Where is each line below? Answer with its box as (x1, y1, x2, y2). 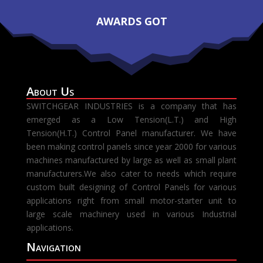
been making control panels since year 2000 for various (26, 141, 237, 153)
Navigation (26, 239, 81, 255)
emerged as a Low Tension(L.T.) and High (26, 114, 237, 126)
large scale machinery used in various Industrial (26, 208, 237, 220)
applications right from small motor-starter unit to (26, 195, 237, 207)
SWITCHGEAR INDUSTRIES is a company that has (26, 100, 237, 112)
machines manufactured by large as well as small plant (26, 154, 237, 166)
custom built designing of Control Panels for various (26, 181, 237, 193)
